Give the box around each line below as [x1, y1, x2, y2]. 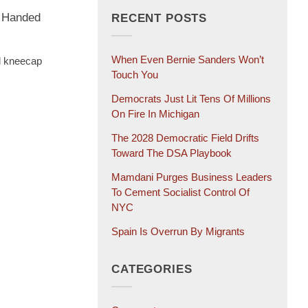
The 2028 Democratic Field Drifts [111, 131, 259, 144]
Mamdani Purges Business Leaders [111, 170, 272, 183]
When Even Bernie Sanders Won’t [111, 53, 264, 65]
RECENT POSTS [111, 12, 208, 25]
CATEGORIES [111, 263, 192, 276]
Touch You [111, 68, 158, 80]
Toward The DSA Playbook [111, 146, 232, 159]
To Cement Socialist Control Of [111, 186, 250, 198]
